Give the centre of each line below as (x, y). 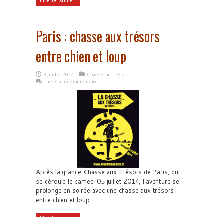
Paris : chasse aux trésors (98, 36)
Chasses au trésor (107, 74)
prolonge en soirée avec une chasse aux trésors (105, 190)
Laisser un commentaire (70, 81)
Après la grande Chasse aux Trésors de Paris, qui (108, 172)
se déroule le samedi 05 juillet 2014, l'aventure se (108, 181)
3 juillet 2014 (59, 74)
